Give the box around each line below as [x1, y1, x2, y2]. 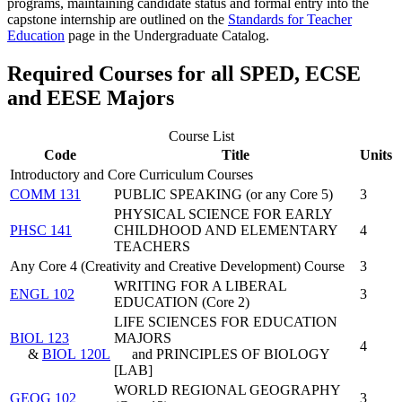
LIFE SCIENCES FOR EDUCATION [114, 314, 337, 330]
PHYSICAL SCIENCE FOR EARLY [114, 206, 332, 223]
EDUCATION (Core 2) [114, 294, 249, 310]
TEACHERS [114, 239, 190, 255]
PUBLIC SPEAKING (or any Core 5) [114, 187, 333, 203]
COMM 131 [10, 187, 81, 203]
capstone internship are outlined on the [7, 12, 228, 28]
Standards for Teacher [228, 12, 352, 28]
